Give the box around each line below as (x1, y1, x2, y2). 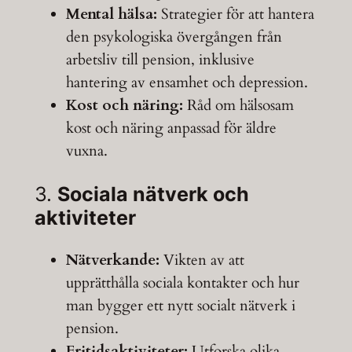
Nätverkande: (65, 250, 159, 271)
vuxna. (65, 141, 108, 162)
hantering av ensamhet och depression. (65, 72, 308, 93)
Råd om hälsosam (182, 95, 294, 116)
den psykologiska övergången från (65, 27, 282, 48)
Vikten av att (159, 250, 244, 271)
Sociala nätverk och (57, 182, 249, 207)
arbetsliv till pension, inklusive (65, 49, 255, 71)
